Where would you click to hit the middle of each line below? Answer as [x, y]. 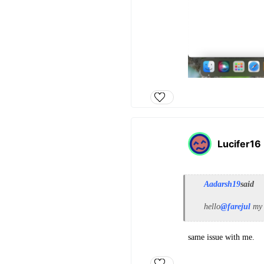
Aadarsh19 [222, 184]
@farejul [235, 207]
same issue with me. [221, 237]
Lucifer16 [239, 144]
